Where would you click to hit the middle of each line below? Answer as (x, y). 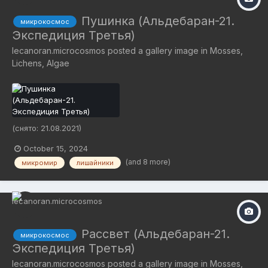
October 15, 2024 (56, 148)
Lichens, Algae (41, 63)
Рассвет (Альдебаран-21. (156, 234)
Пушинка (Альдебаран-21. (158, 21)
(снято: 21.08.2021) (47, 128)
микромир (39, 162)
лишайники (95, 162)
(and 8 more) (148, 162)
